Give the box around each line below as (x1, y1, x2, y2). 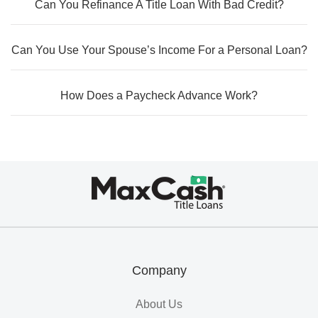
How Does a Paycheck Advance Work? (60, 89, 258, 102)
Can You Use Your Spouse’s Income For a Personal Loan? (11, 44, 307, 56)
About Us (136, 298, 182, 310)
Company (131, 263, 187, 278)
